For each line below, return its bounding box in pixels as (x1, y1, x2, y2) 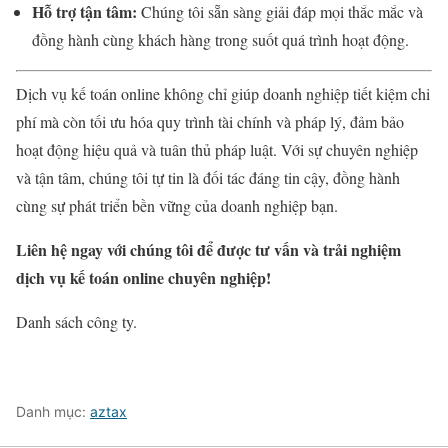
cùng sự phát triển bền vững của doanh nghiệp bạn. (16, 195, 338, 217)
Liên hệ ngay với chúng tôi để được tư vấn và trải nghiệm (16, 238, 401, 262)
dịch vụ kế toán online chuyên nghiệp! (16, 266, 271, 290)
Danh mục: (16, 403, 90, 421)
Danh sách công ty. (16, 311, 137, 333)
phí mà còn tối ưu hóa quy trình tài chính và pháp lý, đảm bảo (16, 111, 404, 133)
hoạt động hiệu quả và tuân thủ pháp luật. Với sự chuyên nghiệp (16, 139, 418, 161)
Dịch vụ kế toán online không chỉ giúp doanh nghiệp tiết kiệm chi (16, 83, 430, 105)
